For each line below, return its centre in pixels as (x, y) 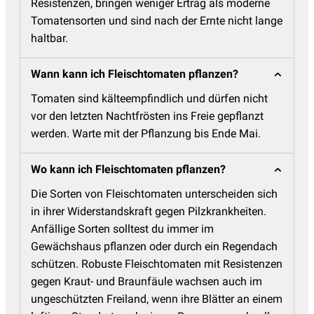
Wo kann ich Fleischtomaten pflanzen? (128, 170)
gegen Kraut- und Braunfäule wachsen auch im (146, 282)
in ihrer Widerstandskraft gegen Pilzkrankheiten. (149, 212)
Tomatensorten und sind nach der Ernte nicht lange (157, 21)
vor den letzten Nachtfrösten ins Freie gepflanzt (147, 116)
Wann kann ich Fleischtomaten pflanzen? (135, 74)
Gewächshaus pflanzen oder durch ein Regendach (154, 247)
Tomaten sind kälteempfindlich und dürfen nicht (149, 99)
